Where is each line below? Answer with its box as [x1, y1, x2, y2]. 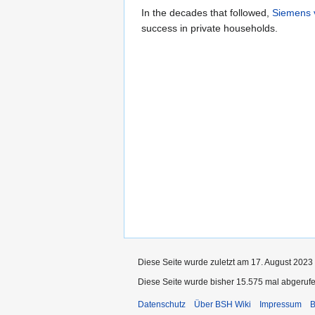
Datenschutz [138, 299, 186, 309]
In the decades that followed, [141, 7, 272, 19]
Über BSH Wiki [194, 299, 251, 309]
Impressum [259, 299, 302, 309]
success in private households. [141, 22, 278, 34]
